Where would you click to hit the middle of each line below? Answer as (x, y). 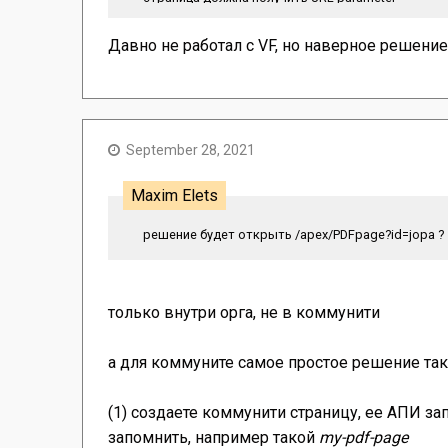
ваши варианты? (194, 37)
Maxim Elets (174, 196)
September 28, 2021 (190, 150)
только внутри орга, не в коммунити (244, 313)
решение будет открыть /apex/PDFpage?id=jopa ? (293, 235)
